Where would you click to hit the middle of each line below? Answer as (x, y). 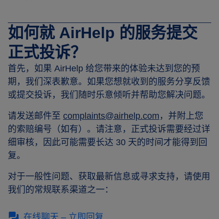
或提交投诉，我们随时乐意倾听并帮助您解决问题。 (109, 95)
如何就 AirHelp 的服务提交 (103, 33)
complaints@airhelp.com (111, 116)
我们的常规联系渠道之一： (61, 190)
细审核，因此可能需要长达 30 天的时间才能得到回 (108, 142)
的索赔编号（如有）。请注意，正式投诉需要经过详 (109, 129)
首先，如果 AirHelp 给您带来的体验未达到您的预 (104, 68)
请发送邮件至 (35, 116)
